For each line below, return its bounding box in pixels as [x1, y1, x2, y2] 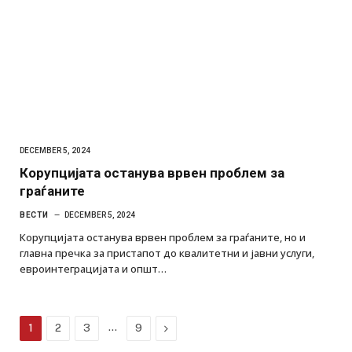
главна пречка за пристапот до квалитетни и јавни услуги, [20, 245, 314, 260]
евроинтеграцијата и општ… [20, 261, 167, 276]
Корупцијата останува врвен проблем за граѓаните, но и [20, 229, 306, 244]
